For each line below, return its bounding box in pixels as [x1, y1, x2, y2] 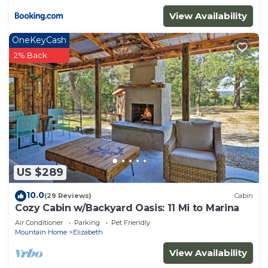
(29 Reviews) [44, 191, 92, 200]
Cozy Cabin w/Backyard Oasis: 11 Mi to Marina [15, 202, 239, 214]
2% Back [14, 50, 47, 60]
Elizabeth [73, 227, 103, 236]
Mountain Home [15, 227, 67, 236]
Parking [74, 218, 100, 227]
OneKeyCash [12, 34, 66, 45]
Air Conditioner [15, 218, 63, 227]
